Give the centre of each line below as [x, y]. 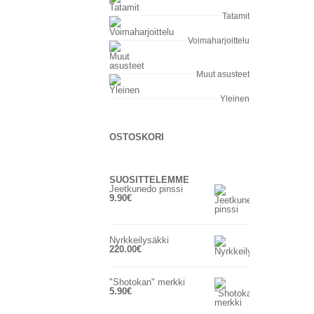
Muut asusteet [223, 74]
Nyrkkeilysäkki [139, 240]
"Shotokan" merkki [147, 282]
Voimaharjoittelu [219, 41]
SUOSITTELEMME [149, 180]
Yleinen [235, 99]
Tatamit [236, 16]
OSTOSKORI [137, 137]
